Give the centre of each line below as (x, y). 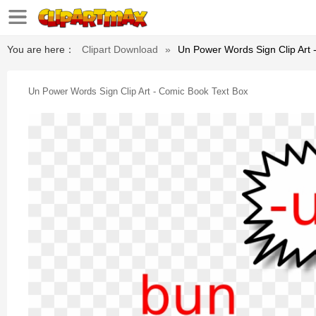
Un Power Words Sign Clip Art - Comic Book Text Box (138, 91)
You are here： (41, 49)
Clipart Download (120, 49)
